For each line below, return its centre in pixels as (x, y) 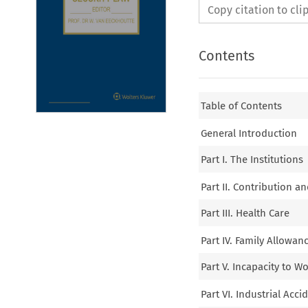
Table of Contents (242, 106)
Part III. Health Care (245, 213)
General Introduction (249, 133)
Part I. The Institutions (252, 160)
